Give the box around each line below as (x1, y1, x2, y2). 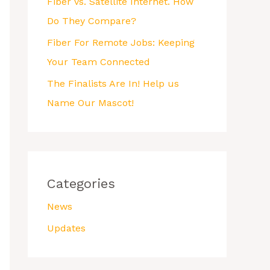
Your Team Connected (47, 56, 150, 67)
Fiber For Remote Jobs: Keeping (47, 37, 195, 48)
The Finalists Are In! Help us (47, 78, 179, 89)
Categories (47, 176, 115, 191)
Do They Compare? (47, 15, 136, 27)
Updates (47, 222, 86, 234)
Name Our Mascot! (47, 97, 134, 108)
